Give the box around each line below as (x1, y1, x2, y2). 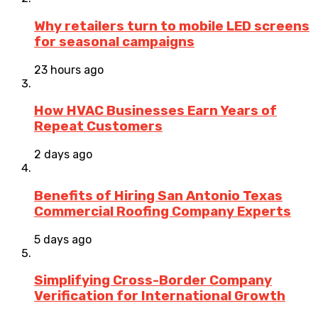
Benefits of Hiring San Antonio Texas (34, 187, 283, 204)
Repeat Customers (34, 119, 163, 135)
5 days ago (34, 232, 92, 246)
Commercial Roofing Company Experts (34, 203, 291, 219)
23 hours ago (34, 62, 104, 77)
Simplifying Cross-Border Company (34, 273, 272, 289)
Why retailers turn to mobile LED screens (34, 18, 309, 34)
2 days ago (34, 148, 92, 162)
